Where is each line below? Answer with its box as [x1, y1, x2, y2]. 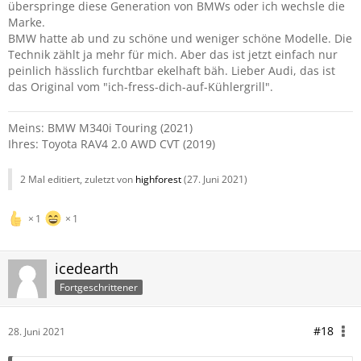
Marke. [8, 15, 45, 30]
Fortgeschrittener [60, 280, 138, 294]
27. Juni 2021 [187, 172, 244, 186]
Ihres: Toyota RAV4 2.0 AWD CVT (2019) [8, 136, 215, 151]
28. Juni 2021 [8, 325, 65, 338]
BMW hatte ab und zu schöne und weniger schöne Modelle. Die [8, 31, 352, 46]
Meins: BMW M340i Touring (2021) [8, 120, 193, 135]
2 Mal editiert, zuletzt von [20, 172, 135, 186]
